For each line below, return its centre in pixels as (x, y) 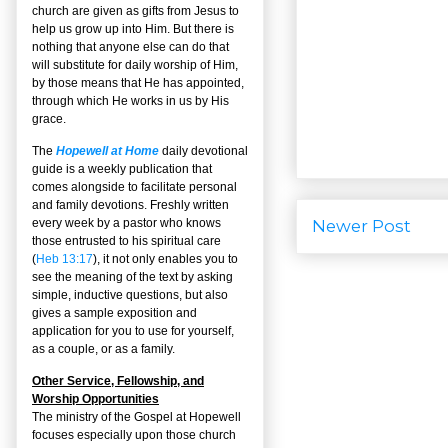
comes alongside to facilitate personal (134, 186)
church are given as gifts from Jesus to (135, 10)
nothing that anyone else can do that (130, 46)
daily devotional (203, 150)
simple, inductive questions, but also (130, 294)
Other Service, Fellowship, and (118, 380)
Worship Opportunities (95, 398)
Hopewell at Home (107, 150)
